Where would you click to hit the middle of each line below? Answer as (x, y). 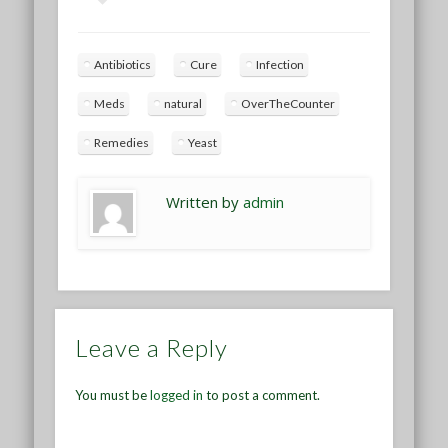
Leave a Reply (151, 347)
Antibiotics (123, 64)
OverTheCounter (288, 103)
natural (183, 103)
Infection (280, 64)
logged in (176, 394)
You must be (112, 394)
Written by (205, 201)
